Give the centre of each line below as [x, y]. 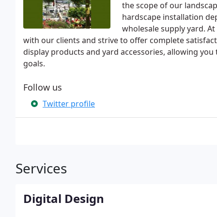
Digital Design [64, 198]
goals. [34, 63]
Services [41, 168]
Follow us [43, 87]
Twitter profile [69, 104]
